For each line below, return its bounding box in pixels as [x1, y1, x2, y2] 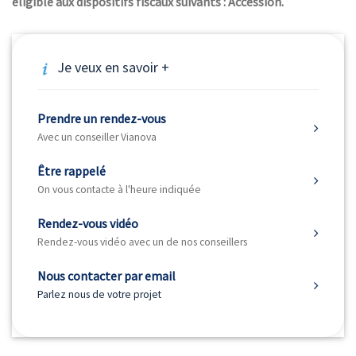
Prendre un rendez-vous [37, 110, 166, 126]
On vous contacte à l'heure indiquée [37, 182, 201, 196]
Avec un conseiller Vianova [37, 130, 157, 144]
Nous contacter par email [37, 267, 176, 284]
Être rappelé [37, 162, 106, 179]
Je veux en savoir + [57, 58, 169, 76]
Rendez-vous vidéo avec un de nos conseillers [37, 234, 247, 249]
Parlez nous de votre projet [37, 287, 161, 301]
